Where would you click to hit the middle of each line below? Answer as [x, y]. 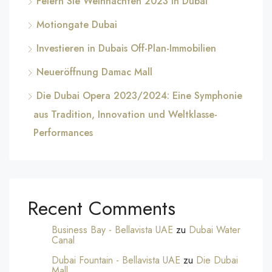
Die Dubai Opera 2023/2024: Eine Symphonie [139, 96]
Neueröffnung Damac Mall [94, 72]
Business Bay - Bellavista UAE [112, 230]
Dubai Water [215, 230]
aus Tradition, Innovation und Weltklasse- [125, 114]
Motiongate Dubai [77, 25]
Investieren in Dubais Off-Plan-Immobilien [126, 48]
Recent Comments [101, 208]
